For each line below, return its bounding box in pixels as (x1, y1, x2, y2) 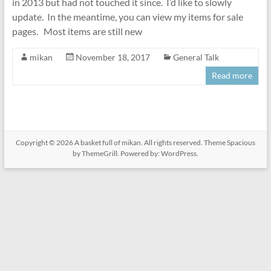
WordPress (160, 149, 197, 158)
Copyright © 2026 (15, 138, 74, 147)
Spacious (226, 138, 255, 147)
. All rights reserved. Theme (140, 138, 227, 147)
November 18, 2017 (75, 52, 150, 62)
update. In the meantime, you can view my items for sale (11, 11, 243, 22)
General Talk (172, 52, 219, 62)
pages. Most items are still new (11, 25, 142, 37)
